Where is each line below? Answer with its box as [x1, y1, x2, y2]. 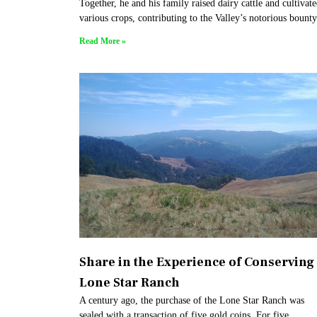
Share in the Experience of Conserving [79, 254, 314, 271]
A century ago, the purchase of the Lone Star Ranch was [79, 295, 304, 306]
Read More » [79, 36, 126, 47]
